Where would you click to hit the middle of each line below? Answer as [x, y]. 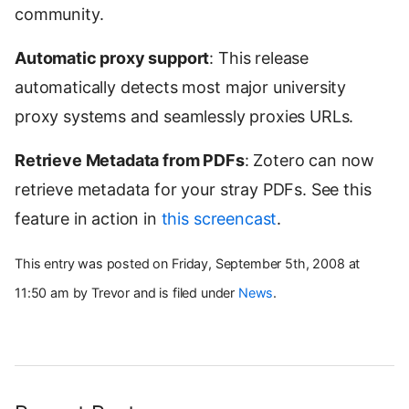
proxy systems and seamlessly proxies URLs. [184, 116]
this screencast [219, 219]
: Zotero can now [309, 160]
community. [59, 14]
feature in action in [88, 219]
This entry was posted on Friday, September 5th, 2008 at [188, 263]
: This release [259, 58]
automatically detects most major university [181, 87]
